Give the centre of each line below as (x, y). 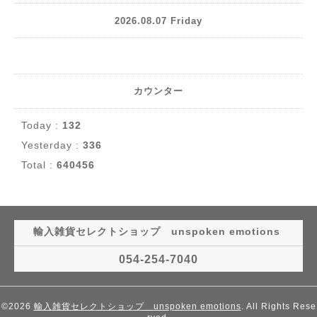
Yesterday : (52, 145)
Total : (39, 165)
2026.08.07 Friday (158, 21)
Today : (42, 125)
